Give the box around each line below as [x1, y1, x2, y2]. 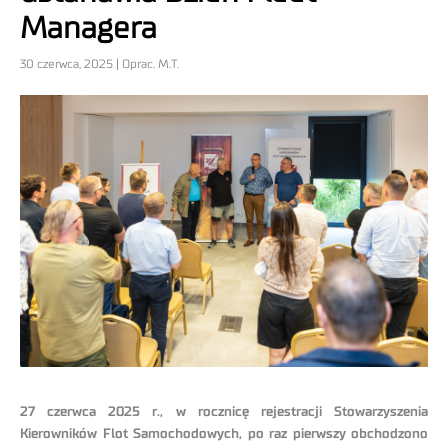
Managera [20, 14, 157, 45]
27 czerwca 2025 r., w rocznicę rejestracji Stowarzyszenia [20, 405, 428, 420]
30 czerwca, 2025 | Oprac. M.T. [20, 58, 179, 71]
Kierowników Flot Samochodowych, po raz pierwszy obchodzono [20, 427, 428, 442]
